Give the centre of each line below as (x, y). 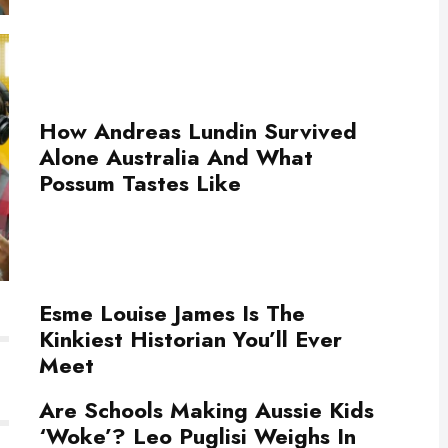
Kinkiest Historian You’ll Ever (190, 338)
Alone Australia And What (176, 157)
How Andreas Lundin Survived (198, 131)
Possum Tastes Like (140, 183)
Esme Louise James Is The (172, 312)
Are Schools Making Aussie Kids (206, 409)
